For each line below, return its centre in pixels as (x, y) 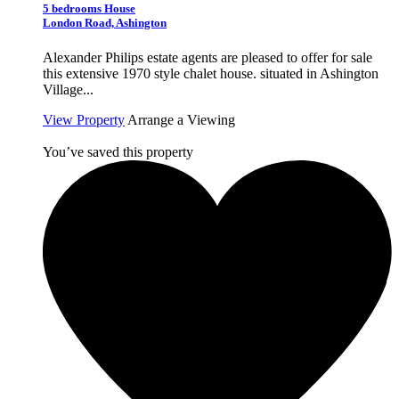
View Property (84, 120)
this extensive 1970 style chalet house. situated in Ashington (211, 74)
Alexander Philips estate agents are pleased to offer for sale (208, 58)
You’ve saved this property (118, 152)
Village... (68, 90)
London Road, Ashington (105, 23)
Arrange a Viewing (181, 120)
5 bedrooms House (89, 9)
